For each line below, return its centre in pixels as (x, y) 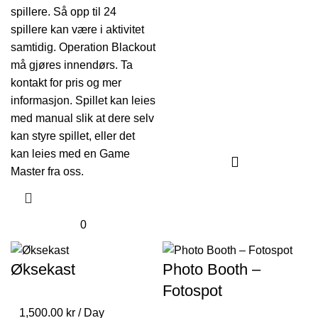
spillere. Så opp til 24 (64, 11)
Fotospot (192, 290)
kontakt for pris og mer (66, 82)
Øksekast (43, 269)
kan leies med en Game (70, 153)
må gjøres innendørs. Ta (72, 65)
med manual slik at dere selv (82, 118)
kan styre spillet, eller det (73, 136)
